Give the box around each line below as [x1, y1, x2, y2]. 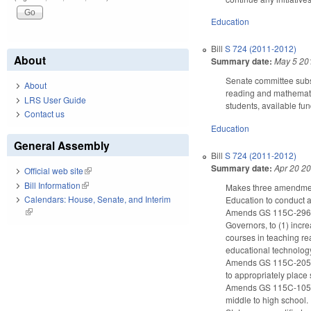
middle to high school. [226, 294, 309, 306]
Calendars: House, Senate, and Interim [24, 193, 171, 205]
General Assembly [14, 137, 110, 154]
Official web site [24, 165, 83, 177]
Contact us [24, 108, 65, 120]
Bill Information [24, 178, 81, 191]
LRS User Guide [24, 93, 86, 106]
